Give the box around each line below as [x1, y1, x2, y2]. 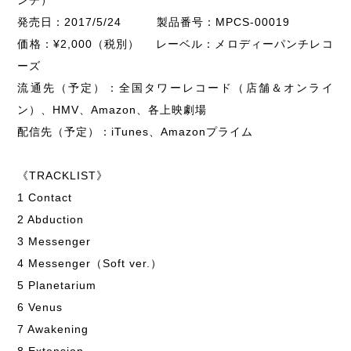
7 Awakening [17, 322, 89, 335]
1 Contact [17, 190, 73, 204]
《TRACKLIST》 [17, 168, 109, 182]
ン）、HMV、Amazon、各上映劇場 [17, 103, 208, 116]
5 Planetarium [17, 278, 97, 291]
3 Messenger [17, 234, 92, 248]
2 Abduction [17, 212, 85, 226]
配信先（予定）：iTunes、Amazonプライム [17, 125, 266, 138]
